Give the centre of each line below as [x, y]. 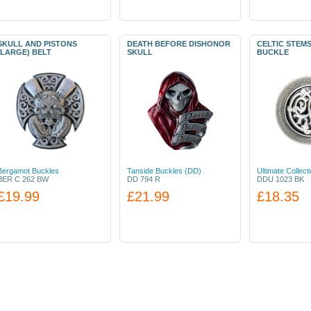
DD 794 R [144, 179]
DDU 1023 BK [280, 179]
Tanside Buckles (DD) [164, 171]
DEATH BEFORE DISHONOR [179, 44]
